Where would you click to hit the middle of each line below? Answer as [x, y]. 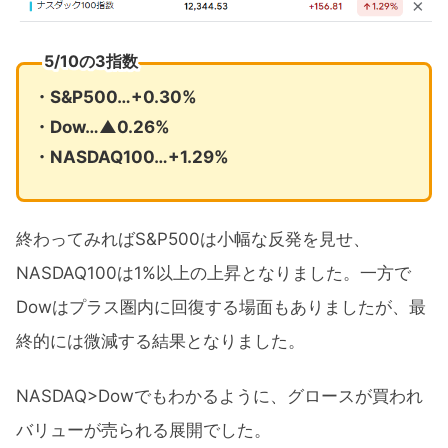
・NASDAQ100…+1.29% [130, 156]
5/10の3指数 [90, 61]
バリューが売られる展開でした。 [143, 429]
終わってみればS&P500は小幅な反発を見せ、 [193, 239]
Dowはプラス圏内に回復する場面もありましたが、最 [221, 307]
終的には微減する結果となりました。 [160, 341]
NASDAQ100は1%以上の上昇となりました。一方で [213, 273]
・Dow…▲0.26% [101, 126]
